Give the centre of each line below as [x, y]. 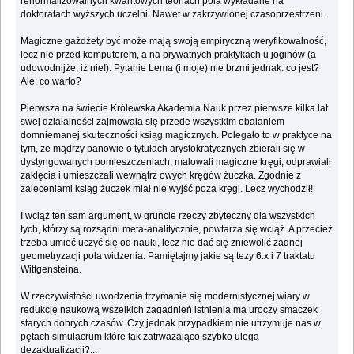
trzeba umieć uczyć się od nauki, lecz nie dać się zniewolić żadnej [162, 242]
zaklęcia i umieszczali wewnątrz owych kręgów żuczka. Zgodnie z [161, 175]
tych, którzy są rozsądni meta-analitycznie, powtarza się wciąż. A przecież [177, 229]
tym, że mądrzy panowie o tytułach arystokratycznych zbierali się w [163, 148]
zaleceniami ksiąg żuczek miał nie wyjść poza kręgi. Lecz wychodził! [167, 188]
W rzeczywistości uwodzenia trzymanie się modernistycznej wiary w [166, 296]
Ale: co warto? [51, 81]
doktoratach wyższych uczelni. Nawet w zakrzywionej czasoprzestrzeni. [173, 14]
